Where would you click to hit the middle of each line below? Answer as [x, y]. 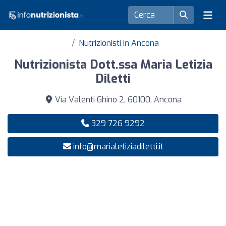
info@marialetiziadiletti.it [118, 147]
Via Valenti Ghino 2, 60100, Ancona [117, 100]
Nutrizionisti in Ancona [119, 43]
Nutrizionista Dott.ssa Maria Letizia [113, 65]
